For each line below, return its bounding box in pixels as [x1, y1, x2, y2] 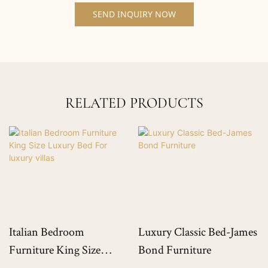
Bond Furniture [138, 242, 211, 258]
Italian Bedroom [9, 224, 84, 240]
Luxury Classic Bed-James [138, 224, 257, 240]
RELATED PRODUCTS [65, 94, 203, 112]
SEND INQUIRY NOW [92, 8, 176, 20]
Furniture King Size [9, 242, 100, 258]
